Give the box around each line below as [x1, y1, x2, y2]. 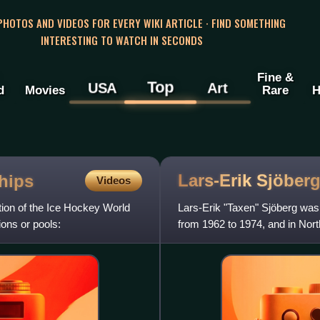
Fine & [256, 70, 294, 85]
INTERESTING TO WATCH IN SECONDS [40, 31, 203, 48]
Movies [24, 83, 65, 98]
